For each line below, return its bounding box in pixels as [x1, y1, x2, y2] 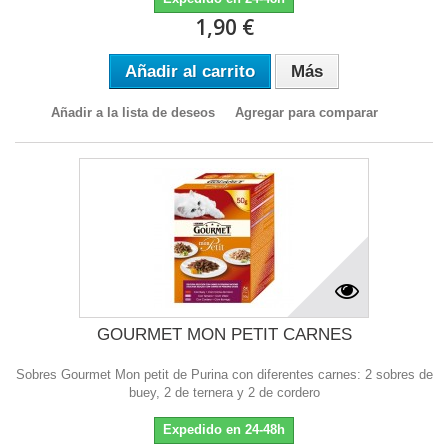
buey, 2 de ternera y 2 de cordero [128, 384, 320, 400]
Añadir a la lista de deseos [50, 104, 215, 120]
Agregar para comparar [234, 104, 378, 120]
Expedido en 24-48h [163, 421, 285, 437]
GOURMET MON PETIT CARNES [96, 324, 352, 344]
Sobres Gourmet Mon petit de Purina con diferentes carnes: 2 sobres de [15, 366, 433, 382]
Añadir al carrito [125, 61, 255, 81]
